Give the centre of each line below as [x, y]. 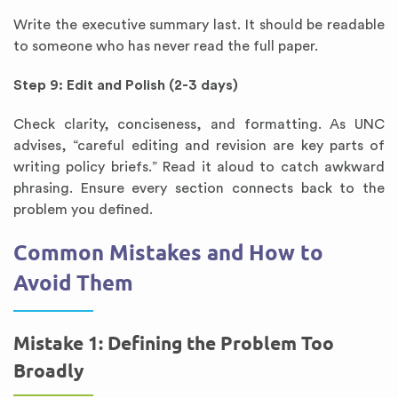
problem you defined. [83, 210]
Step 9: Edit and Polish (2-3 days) [126, 85]
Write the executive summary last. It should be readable [199, 25]
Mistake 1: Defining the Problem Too [174, 343]
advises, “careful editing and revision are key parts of [199, 146]
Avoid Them [73, 283]
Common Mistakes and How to [168, 253]
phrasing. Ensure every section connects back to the [199, 188]
